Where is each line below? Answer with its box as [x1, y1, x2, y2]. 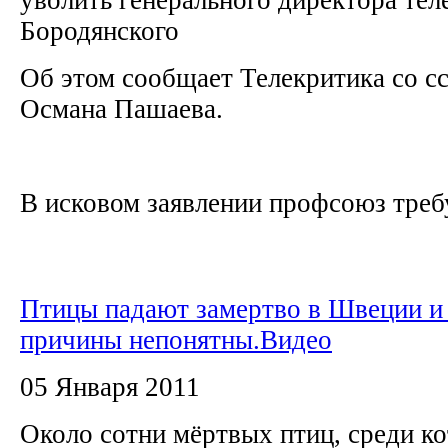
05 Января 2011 [20, 371, 200, 402]
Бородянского [20, 15, 186, 46]
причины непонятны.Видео [20, 324, 332, 355]
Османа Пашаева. [20, 93, 230, 124]
